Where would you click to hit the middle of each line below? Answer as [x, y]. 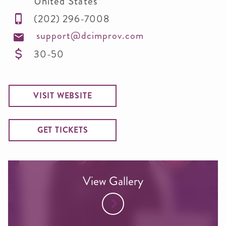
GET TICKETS [63, 130]
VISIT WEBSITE [63, 95]
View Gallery [113, 181]
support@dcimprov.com [90, 35]
